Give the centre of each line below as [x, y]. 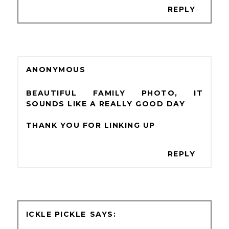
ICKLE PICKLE [56, 214]
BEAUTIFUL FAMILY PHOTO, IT [114, 93]
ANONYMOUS [56, 69]
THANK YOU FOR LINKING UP [90, 125]
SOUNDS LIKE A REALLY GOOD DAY [106, 104]
